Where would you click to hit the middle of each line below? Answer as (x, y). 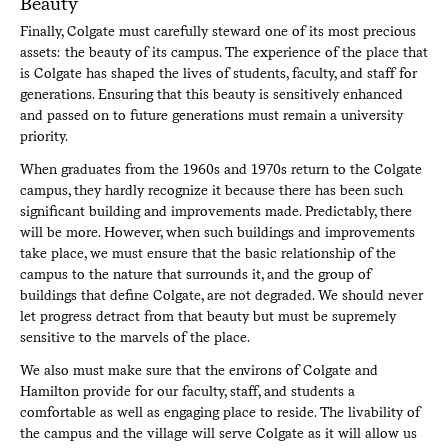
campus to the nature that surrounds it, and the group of (195, 273)
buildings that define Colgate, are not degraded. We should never (221, 294)
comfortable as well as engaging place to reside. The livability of (219, 411)
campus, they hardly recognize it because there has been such (211, 189)
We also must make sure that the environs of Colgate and (198, 369)
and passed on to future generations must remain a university (211, 114)
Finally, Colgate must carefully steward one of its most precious (217, 30)
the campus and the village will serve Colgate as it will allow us (218, 432)
